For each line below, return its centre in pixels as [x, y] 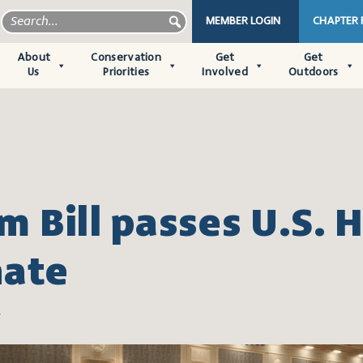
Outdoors [314, 73]
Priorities [126, 73]
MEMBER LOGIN [243, 21]
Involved [225, 73]
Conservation [126, 58]
